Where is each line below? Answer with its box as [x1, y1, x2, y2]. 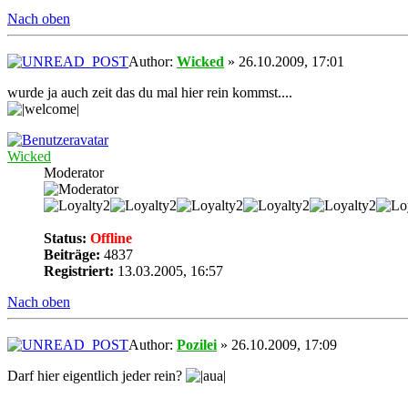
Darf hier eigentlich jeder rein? [7, 367, 186, 383]
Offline [87, 230, 132, 247]
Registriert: [44, 263, 114, 280]
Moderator [44, 165, 104, 181]
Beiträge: [44, 247, 100, 263]
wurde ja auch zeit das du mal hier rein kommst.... [7, 85, 292, 101]
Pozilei [177, 336, 217, 352]
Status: [44, 230, 87, 247]
